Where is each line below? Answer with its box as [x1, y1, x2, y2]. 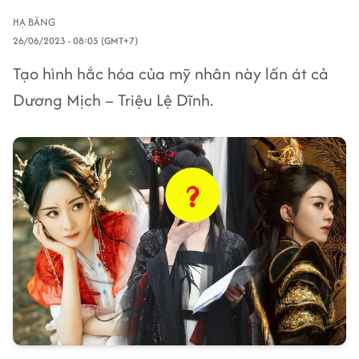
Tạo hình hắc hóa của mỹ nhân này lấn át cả [13, 62, 329, 85]
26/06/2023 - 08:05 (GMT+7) [13, 34, 138, 47]
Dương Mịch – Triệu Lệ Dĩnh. [13, 88, 213, 111]
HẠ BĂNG [13, 14, 55, 30]
